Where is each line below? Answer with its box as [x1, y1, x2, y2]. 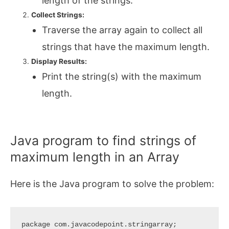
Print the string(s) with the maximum [41, 71, 201, 82]
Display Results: [31, 57, 87, 65]
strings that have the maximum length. [41, 41, 210, 52]
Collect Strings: [31, 10, 85, 19]
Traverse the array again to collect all [41, 24, 202, 35]
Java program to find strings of [10, 133, 196, 149]
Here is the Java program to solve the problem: [10, 178, 214, 190]
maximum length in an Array [10, 149, 179, 165]
